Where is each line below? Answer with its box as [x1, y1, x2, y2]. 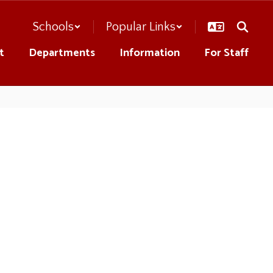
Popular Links [106, 20, 175, 34]
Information [119, 44, 180, 62]
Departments [29, 44, 95, 62]
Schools [32, 20, 74, 34]
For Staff [204, 44, 249, 62]
